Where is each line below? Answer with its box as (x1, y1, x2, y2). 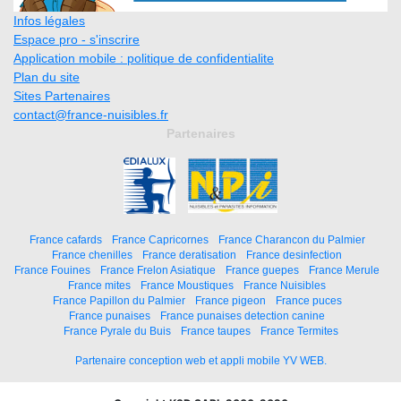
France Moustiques (141, 279, 234, 292)
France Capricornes (111, 234, 209, 246)
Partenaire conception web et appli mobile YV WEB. (74, 354, 327, 368)
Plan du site (13, 69, 80, 84)
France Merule (309, 264, 380, 277)
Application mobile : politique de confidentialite (13, 50, 274, 65)
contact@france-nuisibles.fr (13, 107, 168, 122)
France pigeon (194, 294, 266, 307)
